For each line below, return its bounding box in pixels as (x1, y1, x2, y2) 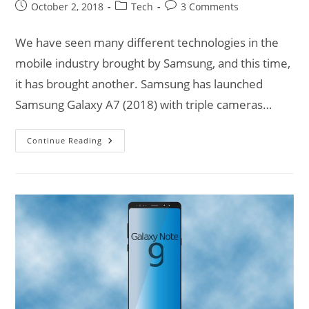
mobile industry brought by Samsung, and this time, (15, 54, 291, 71)
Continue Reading (27, 134, 103, 146)
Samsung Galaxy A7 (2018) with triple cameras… (15, 96, 272, 112)
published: (14, 13, 65, 27)
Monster (101, 191, 146, 205)
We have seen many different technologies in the (15, 34, 279, 50)
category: (114, 13, 157, 27)
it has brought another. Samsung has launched (15, 75, 263, 92)
